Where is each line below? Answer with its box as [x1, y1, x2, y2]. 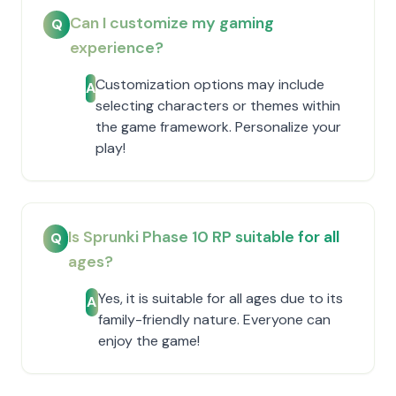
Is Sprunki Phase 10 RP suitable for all [68, 226, 340, 247]
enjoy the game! [97, 331, 200, 350]
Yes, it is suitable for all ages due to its [97, 289, 343, 308]
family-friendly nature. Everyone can [97, 310, 331, 329]
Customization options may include [95, 75, 324, 94]
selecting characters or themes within [95, 96, 340, 115]
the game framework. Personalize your [95, 118, 341, 136]
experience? [70, 37, 164, 58]
